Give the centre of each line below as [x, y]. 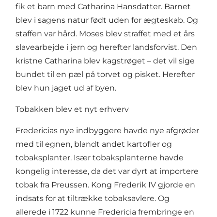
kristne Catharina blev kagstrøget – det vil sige [105, 61]
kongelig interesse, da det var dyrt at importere [107, 171]
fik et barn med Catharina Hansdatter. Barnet [103, 7]
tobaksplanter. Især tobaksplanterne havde [100, 158]
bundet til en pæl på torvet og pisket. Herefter [105, 75]
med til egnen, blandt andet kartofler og [94, 144]
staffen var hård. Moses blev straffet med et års [105, 34]
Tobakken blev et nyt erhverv [72, 109]
